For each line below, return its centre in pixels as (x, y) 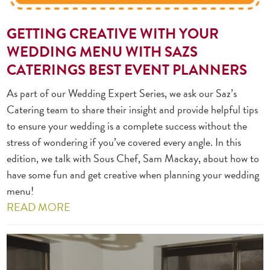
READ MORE (39, 207)
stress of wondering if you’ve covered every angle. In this (124, 142)
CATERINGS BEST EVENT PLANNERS (127, 70)
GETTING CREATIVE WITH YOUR (113, 34)
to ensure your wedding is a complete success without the (127, 126)
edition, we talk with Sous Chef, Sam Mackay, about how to (133, 159)
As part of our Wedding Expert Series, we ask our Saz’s (122, 93)
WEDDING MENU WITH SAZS (102, 52)
